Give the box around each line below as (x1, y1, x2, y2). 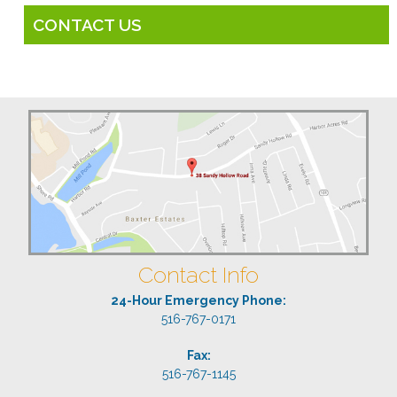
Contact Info (138, 261, 259, 289)
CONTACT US (32, 14, 142, 35)
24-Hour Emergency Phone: (111, 293, 286, 308)
